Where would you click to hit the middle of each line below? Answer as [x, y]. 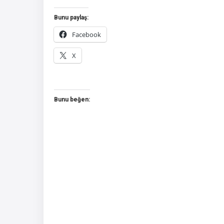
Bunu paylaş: [71, 17]
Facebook [86, 34]
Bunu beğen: [72, 99]
